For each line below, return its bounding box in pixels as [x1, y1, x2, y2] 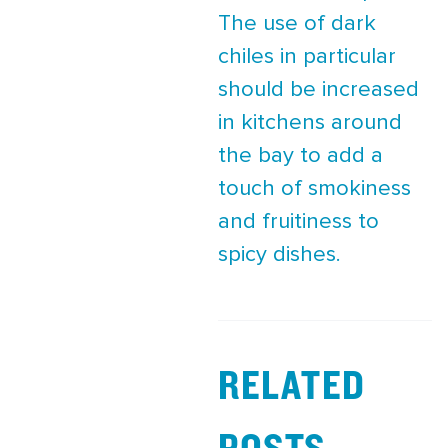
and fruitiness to [218, 210, 379, 233]
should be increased [218, 78, 419, 101]
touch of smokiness [218, 177, 411, 200]
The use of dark [218, 12, 376, 35]
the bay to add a [218, 144, 383, 167]
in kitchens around [218, 111, 402, 134]
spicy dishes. [218, 243, 341, 266]
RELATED [218, 358, 366, 409]
